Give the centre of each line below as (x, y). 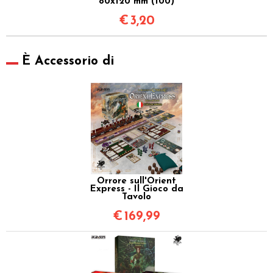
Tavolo (136, 197)
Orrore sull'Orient (136, 181)
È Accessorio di (68, 61)
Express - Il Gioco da (136, 189)
